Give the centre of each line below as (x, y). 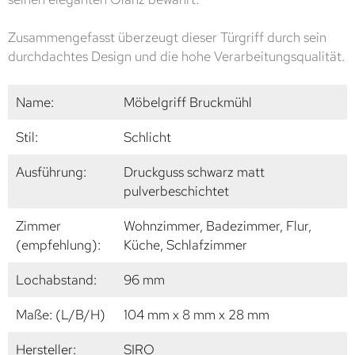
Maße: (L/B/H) (61, 315)
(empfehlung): (58, 245)
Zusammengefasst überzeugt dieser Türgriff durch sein (167, 38)
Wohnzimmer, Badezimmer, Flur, (218, 226)
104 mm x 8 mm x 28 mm (197, 315)
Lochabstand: (56, 280)
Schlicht (147, 137)
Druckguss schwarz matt (194, 172)
